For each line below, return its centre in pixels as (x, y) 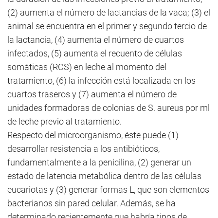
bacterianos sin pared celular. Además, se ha (91, 203)
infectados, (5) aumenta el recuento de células (95, 53)
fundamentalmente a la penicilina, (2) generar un (99, 162)
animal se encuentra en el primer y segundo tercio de (107, 26)
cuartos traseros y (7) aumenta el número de (92, 94)
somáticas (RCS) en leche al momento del (87, 67)
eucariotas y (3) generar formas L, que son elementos (108, 190)
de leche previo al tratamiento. (64, 121)
